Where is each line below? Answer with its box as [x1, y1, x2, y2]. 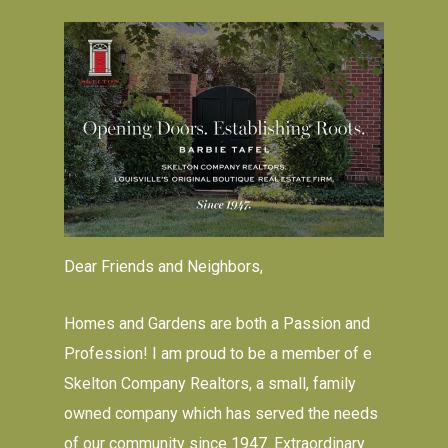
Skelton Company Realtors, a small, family [64, 373, 357, 393]
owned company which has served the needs [64, 403, 379, 423]
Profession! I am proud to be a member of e [64, 343, 373, 363]
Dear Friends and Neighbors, [64, 256, 264, 276]
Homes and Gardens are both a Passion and [64, 313, 371, 333]
